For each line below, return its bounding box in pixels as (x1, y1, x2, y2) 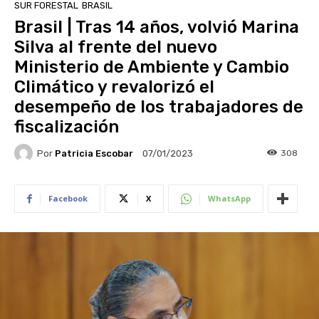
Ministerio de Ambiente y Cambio (14, 57, 289, 78)
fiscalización (14, 117, 119, 137)
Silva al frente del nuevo (14, 37, 217, 58)
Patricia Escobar (55, 147, 133, 159)
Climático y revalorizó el (14, 77, 214, 98)
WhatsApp (208, 193, 251, 204)
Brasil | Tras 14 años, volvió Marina (14, 17, 299, 38)
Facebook (48, 193, 88, 204)
